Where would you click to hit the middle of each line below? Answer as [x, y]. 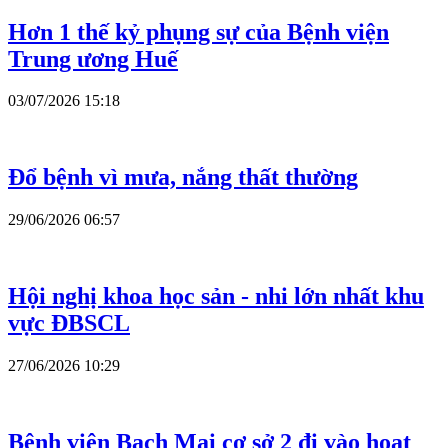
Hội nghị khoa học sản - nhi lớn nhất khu [216, 296]
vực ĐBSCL [69, 323]
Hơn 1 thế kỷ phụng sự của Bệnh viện [198, 31]
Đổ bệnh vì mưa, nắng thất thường [183, 177]
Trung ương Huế [93, 58]
